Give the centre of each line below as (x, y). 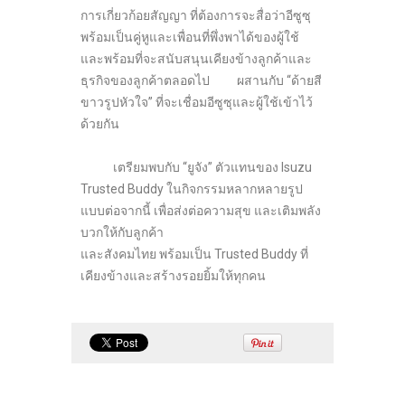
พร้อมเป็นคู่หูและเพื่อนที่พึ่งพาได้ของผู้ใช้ (190, 38)
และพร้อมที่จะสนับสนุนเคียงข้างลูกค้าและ (196, 59)
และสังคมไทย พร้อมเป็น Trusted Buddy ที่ (194, 254)
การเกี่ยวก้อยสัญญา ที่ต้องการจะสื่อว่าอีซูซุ (196, 16)
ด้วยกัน (100, 124)
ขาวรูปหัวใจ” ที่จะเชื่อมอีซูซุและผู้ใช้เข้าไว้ (197, 103)
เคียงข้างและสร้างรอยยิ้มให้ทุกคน (173, 276)
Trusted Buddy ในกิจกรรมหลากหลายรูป (192, 189)
